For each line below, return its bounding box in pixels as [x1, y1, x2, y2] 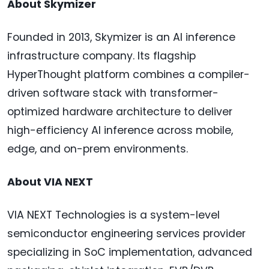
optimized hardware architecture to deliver [7, 104, 232, 119]
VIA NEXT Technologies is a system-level [7, 208, 220, 223]
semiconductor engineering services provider [7, 226, 246, 241]
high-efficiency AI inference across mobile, [7, 123, 233, 138]
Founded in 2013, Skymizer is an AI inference [7, 30, 235, 45]
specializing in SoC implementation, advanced [7, 245, 252, 260]
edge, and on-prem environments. [7, 142, 188, 157]
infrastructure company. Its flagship [7, 49, 196, 64]
